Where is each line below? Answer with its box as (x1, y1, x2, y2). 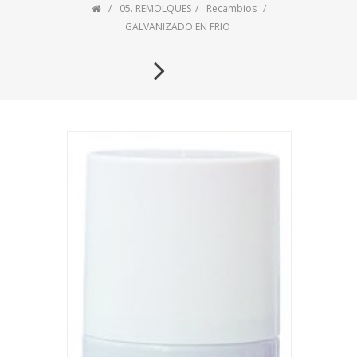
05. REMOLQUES (119, 2, 191, 15)
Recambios (206, 2, 257, 15)
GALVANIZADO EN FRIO (125, 20, 230, 33)
